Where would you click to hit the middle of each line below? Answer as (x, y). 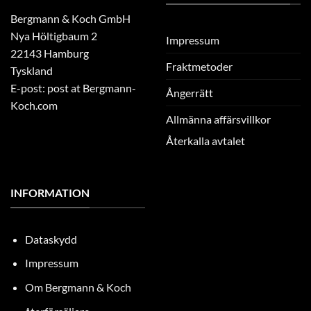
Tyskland (32, 70)
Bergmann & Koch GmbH (70, 18)
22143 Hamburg (50, 53)
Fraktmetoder (199, 66)
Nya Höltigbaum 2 (54, 35)
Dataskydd (51, 239)
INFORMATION (50, 193)
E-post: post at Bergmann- (73, 87)
